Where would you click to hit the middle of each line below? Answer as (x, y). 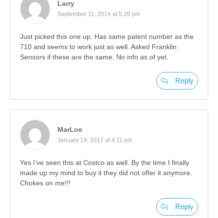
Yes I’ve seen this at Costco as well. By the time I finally (105, 162)
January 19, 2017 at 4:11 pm (95, 140)
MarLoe (70, 129)
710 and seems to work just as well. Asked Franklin (98, 46)
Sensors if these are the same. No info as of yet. (94, 57)
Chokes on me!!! (45, 183)
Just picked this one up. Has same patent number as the (107, 36)
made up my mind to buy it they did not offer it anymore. (106, 173)
